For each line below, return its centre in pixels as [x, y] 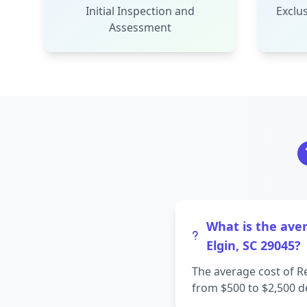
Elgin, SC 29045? [254, 245]
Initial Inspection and [140, 11]
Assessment [140, 27]
